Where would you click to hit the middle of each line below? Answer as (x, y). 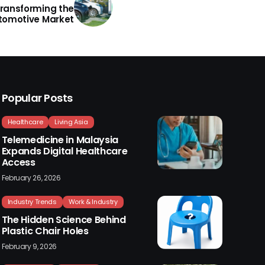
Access (18, 162)
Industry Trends (32, 201)
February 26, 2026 (31, 177)
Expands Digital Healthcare (64, 151)
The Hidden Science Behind (64, 219)
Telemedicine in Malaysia (60, 140)
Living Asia (71, 122)
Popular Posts (37, 98)
